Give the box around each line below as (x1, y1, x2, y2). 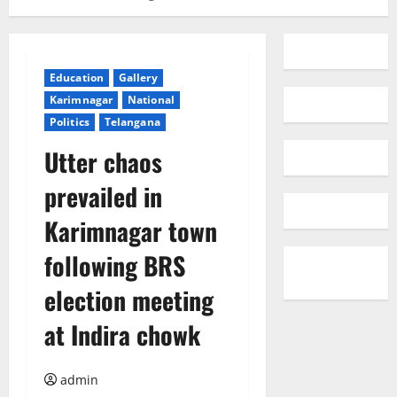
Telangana (104, 114, 160, 129)
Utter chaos (44, 144, 162, 180)
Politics (50, 114, 90, 129)
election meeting (44, 282, 214, 318)
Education (50, 70, 104, 85)
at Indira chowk (44, 316, 200, 353)
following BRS (44, 247, 185, 284)
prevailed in (44, 178, 162, 214)
